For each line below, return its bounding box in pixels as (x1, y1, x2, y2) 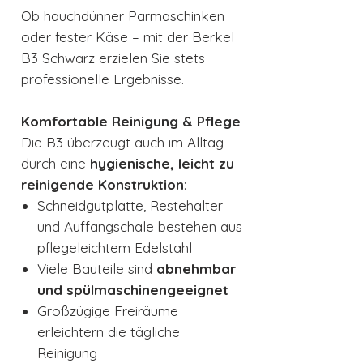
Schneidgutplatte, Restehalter (37, 197, 223, 215)
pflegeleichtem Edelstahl (37, 239, 192, 257)
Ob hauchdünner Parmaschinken (21, 7, 224, 25)
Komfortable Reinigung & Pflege (21, 113, 241, 130)
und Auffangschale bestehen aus (37, 218, 242, 236)
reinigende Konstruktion (21, 176, 184, 194)
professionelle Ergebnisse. (21, 70, 184, 88)
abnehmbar (156, 260, 236, 278)
